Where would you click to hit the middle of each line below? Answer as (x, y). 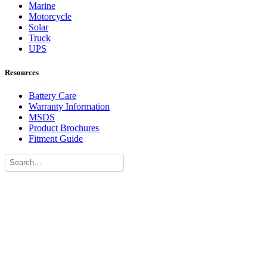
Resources (22, 72)
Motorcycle (50, 17)
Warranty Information (69, 106)
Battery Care (52, 95)
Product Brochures (64, 128)
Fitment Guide (56, 138)
